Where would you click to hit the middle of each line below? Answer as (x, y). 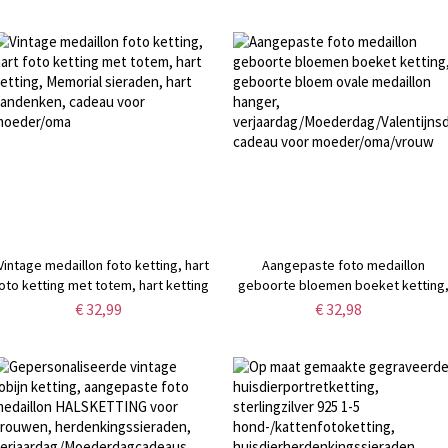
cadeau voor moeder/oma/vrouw (343, 365)
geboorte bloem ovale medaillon (343, 305)
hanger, (343, 325)
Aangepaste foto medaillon (343, 265)
